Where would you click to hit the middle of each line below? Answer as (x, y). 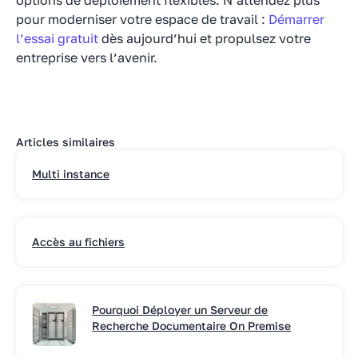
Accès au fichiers (78, 241)
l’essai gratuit (57, 38)
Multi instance (71, 173)
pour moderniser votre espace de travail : (142, 19)
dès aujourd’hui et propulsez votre (205, 38)
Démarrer (296, 19)
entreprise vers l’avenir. (87, 57)
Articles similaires (66, 141)
